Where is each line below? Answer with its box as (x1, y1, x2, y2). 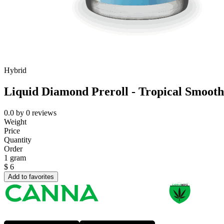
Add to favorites (8, 173, 54, 181)
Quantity (4, 135, 31, 144)
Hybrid (4, 66, 26, 75)
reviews (32, 108, 56, 117)
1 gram (4, 153, 26, 162)
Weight (4, 117, 26, 126)
